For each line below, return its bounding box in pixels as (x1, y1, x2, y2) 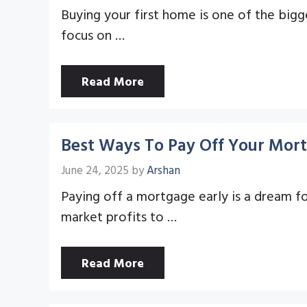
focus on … (61, 24, 125, 45)
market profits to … (61, 205, 177, 226)
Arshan (147, 160, 180, 178)
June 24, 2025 (61, 160, 129, 178)
